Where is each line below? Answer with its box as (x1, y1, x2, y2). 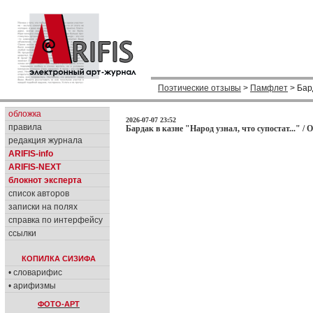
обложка (8, 109, 41, 119)
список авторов (8, 189, 69, 198)
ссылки (8, 228, 36, 238)
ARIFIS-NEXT (8, 162, 61, 172)
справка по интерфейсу (8, 215, 103, 225)
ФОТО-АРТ (38, 300, 80, 308)
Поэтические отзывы (158, 83, 241, 93)
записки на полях (8, 202, 78, 212)
